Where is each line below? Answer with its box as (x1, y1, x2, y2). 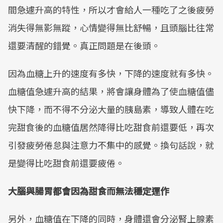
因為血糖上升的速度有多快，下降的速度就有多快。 (8, 67, 214, 80)
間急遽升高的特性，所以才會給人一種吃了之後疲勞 (8, 3, 214, 16)
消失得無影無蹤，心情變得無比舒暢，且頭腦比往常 (8, 21, 214, 34)
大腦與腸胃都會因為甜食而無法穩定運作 (8, 184, 169, 197)
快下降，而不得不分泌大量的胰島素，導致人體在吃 (8, 103, 214, 115)
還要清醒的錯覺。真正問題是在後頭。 (8, 39, 160, 52)
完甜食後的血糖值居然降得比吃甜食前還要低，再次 (8, 120, 214, 133)
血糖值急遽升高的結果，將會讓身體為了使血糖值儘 (8, 85, 214, 98)
